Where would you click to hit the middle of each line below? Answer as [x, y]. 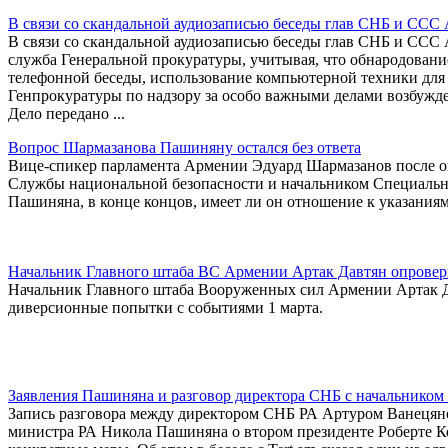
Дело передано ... [66, 113]
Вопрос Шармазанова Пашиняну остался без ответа [184, 147]
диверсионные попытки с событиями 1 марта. [165, 307]
